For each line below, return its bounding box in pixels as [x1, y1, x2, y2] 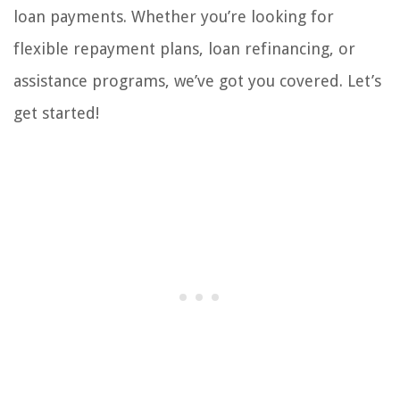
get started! [13, 104, 99, 123]
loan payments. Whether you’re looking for [13, 7, 334, 27]
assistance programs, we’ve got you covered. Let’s [13, 71, 381, 91]
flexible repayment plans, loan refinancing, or [13, 39, 355, 59]
